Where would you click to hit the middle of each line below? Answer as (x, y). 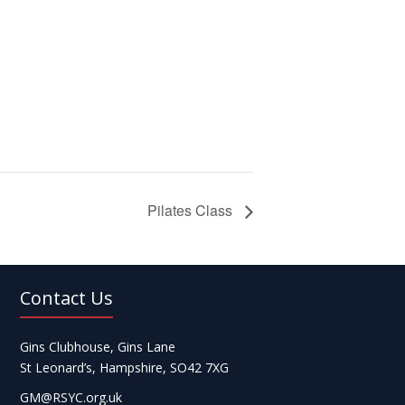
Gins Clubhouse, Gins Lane (97, 346)
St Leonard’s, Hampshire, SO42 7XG (124, 367)
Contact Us (66, 297)
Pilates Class (192, 210)
